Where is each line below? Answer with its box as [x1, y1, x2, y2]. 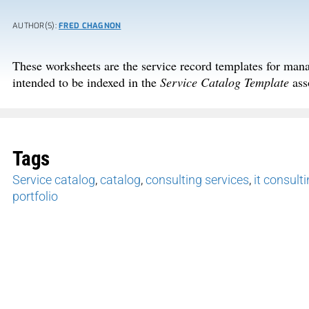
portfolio [12, 189, 58, 204]
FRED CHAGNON [59, 21, 121, 32]
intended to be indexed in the [12, 74, 160, 91]
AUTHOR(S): [12, 21, 59, 32]
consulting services [146, 172, 249, 188]
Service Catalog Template [160, 74, 292, 91]
